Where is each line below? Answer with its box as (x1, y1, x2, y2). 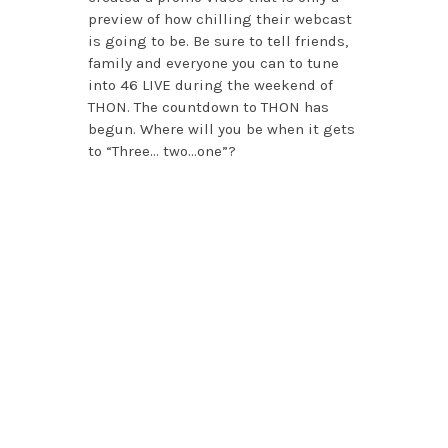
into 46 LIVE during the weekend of (87, 76, 333, 95)
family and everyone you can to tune (87, 54, 339, 73)
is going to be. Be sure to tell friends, (87, 32, 348, 51)
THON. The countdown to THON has (87, 98, 329, 117)
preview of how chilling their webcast (87, 10, 352, 29)
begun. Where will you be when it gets (87, 120, 355, 139)
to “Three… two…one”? (87, 142, 236, 161)
